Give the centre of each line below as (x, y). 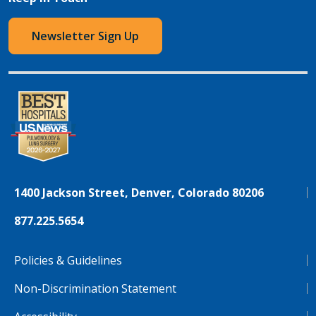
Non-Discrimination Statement (95, 289)
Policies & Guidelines (68, 261)
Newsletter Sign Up (85, 36)
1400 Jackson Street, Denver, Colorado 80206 (139, 193)
